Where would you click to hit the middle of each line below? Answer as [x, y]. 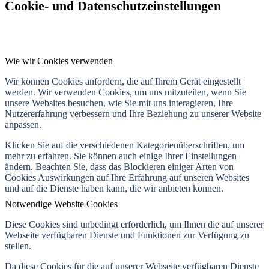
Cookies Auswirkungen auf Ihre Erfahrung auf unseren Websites [127, 178]
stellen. [18, 246]
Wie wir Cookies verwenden [59, 61]
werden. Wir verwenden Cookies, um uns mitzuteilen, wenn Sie [125, 92]
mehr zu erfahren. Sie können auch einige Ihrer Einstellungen [121, 156]
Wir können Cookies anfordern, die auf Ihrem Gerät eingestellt [123, 82]
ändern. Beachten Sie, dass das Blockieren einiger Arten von [119, 167]
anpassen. [23, 125]
